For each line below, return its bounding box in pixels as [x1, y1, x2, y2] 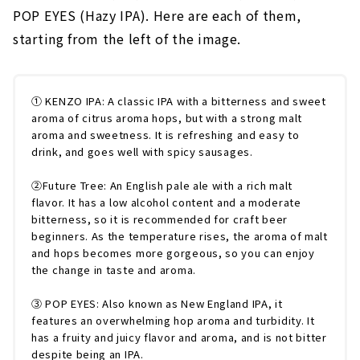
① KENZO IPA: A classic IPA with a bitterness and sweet [31, 93, 326, 109]
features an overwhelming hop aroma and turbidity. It [31, 313, 315, 329]
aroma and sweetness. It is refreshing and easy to [31, 127, 300, 143]
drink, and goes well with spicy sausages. [31, 144, 253, 160]
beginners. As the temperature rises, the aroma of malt [31, 228, 328, 244]
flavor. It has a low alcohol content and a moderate [31, 194, 301, 211]
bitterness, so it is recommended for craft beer [31, 211, 288, 227]
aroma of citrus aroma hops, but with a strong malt [31, 110, 303, 126]
